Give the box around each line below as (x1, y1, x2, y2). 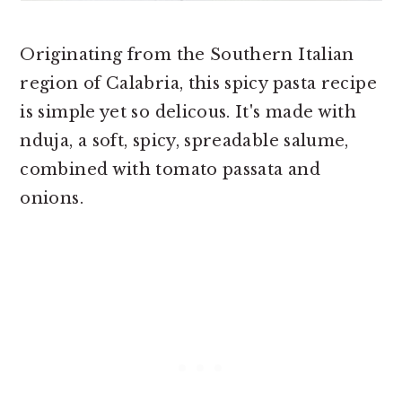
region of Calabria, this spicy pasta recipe (20, 74, 377, 93)
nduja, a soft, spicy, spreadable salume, (20, 131, 349, 151)
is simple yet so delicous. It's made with (20, 102, 357, 122)
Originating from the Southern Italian (20, 45, 354, 65)
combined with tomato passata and (20, 160, 320, 179)
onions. (20, 188, 83, 208)
